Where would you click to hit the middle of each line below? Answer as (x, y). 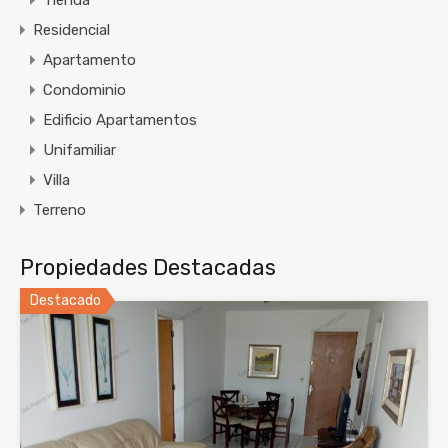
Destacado (65, 301)
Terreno (59, 210)
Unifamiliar (79, 150)
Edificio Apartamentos (120, 120)
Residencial (71, 30)
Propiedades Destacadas (148, 268)
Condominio (84, 90)
